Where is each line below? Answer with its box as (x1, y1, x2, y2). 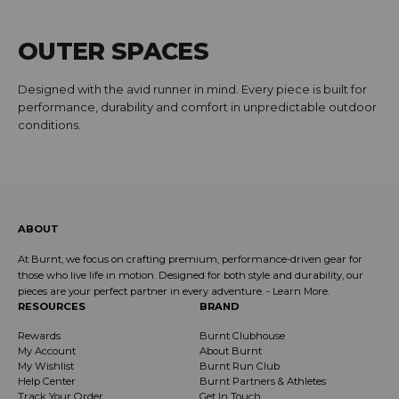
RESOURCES (18, 300, 85, 313)
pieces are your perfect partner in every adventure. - (18, 285, 273, 298)
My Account (18, 345, 76, 358)
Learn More (273, 285, 328, 298)
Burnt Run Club (199, 360, 280, 373)
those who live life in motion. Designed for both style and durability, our (18, 269, 363, 282)
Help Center (18, 375, 76, 388)
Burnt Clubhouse (199, 330, 285, 343)
